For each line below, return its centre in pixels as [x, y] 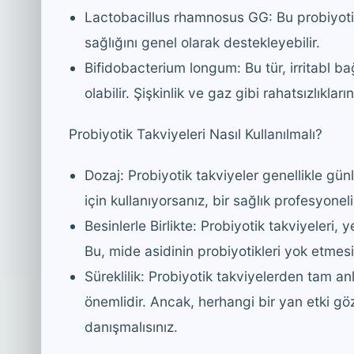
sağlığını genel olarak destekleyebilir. [202, 42]
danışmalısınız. [131, 326]
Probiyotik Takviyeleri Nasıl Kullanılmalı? [196, 134]
